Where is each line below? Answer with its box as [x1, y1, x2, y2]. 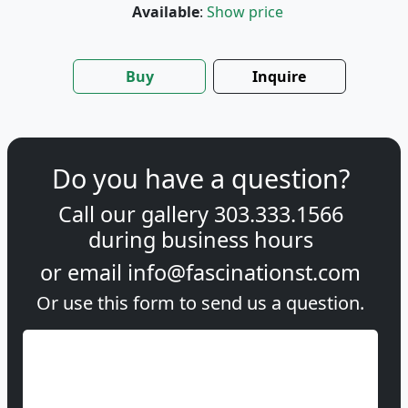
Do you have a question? [51, 159, 350, 196]
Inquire [252, 66, 307, 87]
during [87, 224, 161, 254]
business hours [160, 224, 313, 254]
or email [40, 257, 127, 287]
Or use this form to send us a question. [36, 290, 364, 315]
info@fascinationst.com [127, 257, 361, 287]
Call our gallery [57, 199, 214, 229]
